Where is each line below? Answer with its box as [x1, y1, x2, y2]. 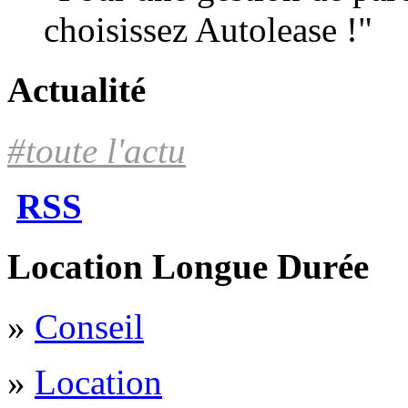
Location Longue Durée [7, 246, 369, 286]
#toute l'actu [7, 130, 186, 170]
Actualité [7, 70, 146, 110]
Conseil [35, 307, 144, 347]
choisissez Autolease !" [44, 10, 372, 50]
